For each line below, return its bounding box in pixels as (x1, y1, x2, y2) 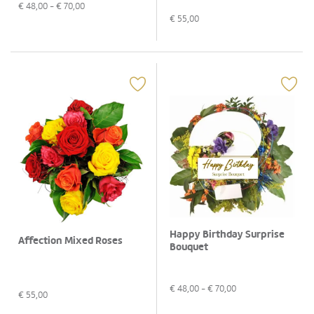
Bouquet (170, 240, 208, 254)
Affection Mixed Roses (18, 234, 123, 248)
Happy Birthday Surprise (170, 228, 285, 242)
